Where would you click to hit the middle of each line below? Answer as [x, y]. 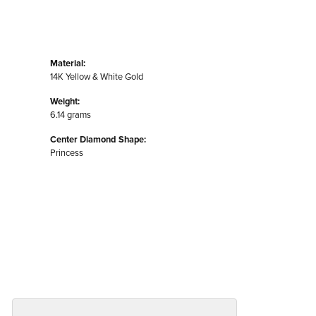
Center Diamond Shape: [98, 140]
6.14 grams [71, 115]
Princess [67, 153]
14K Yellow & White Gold [97, 77]
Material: [68, 63]
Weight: [65, 102]
